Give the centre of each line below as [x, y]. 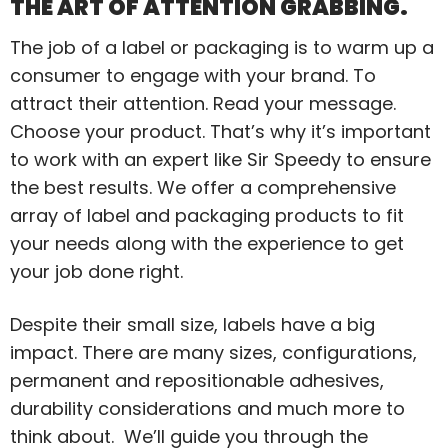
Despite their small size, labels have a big [192, 325]
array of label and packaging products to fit [207, 215]
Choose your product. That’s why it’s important [220, 131]
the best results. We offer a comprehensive [203, 187]
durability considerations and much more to [207, 409]
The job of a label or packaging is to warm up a [222, 47]
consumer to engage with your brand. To [193, 75]
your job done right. [96, 271]
